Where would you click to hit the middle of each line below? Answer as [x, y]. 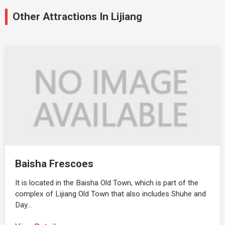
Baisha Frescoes [54, 164]
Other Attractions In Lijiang [77, 17]
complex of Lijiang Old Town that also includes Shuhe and [110, 194]
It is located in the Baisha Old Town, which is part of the [107, 183]
